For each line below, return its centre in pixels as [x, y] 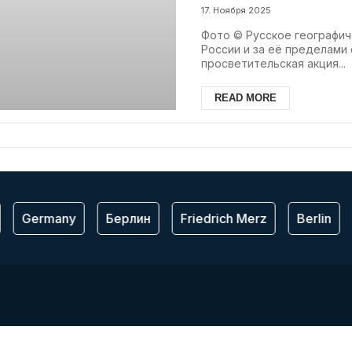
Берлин [123, 218]
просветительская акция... [274, 63]
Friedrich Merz [219, 218]
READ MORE [246, 97]
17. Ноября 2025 [236, 10]
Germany [44, 218]
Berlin [309, 218]
